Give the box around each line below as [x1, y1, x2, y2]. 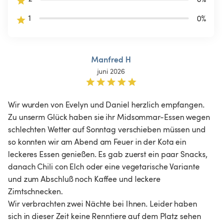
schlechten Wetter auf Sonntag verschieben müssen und [8, 123, 208, 135]
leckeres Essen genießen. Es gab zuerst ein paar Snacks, [8, 148, 212, 160]
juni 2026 [97, 66, 125, 76]
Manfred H [91, 53, 131, 65]
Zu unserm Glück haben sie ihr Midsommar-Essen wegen [8, 111, 212, 122]
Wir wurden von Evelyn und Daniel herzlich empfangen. [8, 99, 207, 110]
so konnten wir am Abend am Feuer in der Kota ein [8, 136, 189, 147]
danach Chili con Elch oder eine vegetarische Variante [8, 161, 202, 172]
